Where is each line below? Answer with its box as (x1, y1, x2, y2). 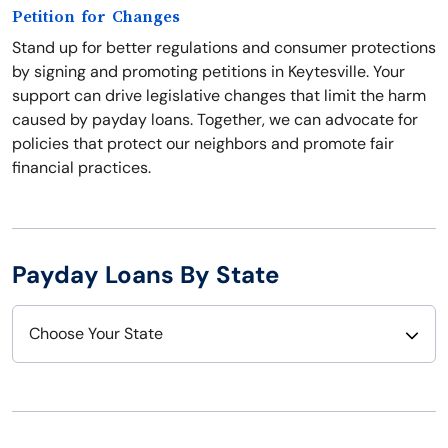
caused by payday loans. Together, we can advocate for (12, 109, 418, 131)
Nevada (232, 411, 291, 433)
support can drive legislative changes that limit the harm (12, 85, 426, 107)
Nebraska (232, 371, 307, 393)
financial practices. (12, 157, 151, 179)
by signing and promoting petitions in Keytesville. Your (12, 61, 405, 83)
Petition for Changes (12, 8, 180, 27)
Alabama (29, 371, 96, 393)
